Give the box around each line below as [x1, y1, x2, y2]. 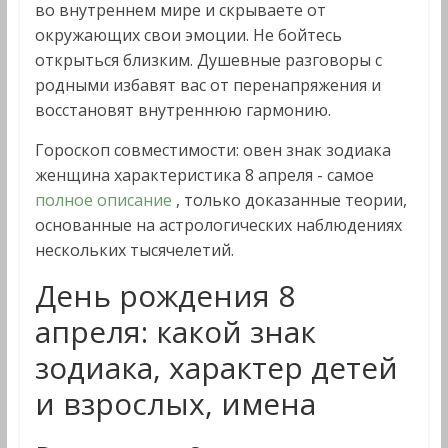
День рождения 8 [34, 275, 295, 316]
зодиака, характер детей [34, 347, 398, 388]
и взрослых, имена [34, 383, 316, 424]
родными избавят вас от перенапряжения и [34, 74, 381, 96]
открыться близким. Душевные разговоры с [34, 49, 382, 71]
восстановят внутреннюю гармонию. [34, 99, 331, 121]
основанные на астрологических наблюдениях [34, 214, 402, 236]
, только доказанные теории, [175, 189, 407, 211]
